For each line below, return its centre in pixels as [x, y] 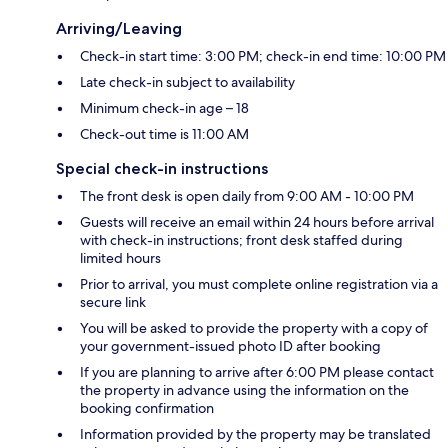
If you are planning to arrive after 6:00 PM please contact [257, 372]
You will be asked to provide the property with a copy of [254, 328]
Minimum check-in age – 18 [164, 108]
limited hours [120, 258]
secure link [113, 302]
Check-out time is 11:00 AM [164, 134]
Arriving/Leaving [119, 29]
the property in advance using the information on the [244, 390]
